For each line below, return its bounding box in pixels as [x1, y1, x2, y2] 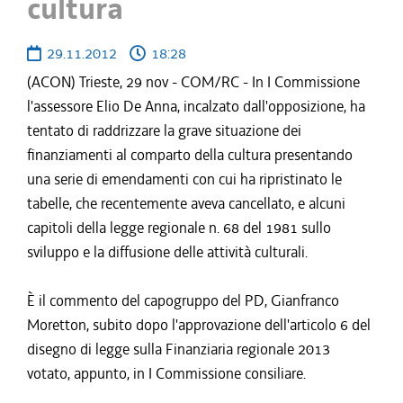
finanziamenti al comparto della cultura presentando [27, 145, 353, 165]
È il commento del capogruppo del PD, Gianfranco [27, 291, 339, 310]
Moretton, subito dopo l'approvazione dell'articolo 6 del [27, 315, 371, 335]
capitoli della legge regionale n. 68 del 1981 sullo [27, 218, 331, 237]
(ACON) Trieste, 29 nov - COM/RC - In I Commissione [27, 72, 360, 92]
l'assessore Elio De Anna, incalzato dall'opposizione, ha [27, 96, 365, 116]
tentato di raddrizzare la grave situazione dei [27, 121, 301, 140]
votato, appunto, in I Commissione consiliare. [27, 363, 306, 383]
